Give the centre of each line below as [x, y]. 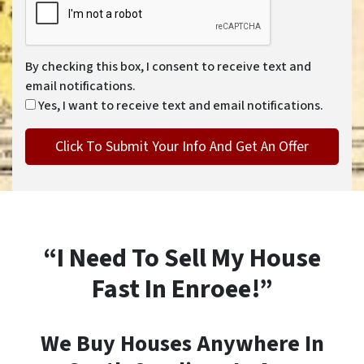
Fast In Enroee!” [182, 289]
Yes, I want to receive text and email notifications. [181, 106]
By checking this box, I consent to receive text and [168, 67]
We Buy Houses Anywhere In [182, 344]
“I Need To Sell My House [182, 258]
